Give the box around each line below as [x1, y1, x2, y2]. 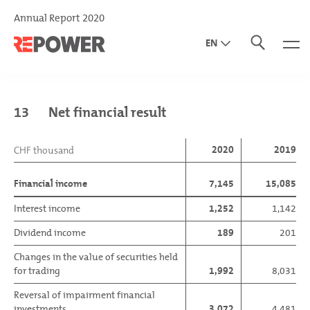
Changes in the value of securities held [14, 250, 178, 264]
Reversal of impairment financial [14, 289, 155, 302]
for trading [14, 264, 60, 277]
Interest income [14, 202, 80, 215]
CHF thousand [14, 144, 74, 156]
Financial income [14, 177, 87, 190]
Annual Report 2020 [14, 11, 104, 25]
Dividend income [14, 226, 86, 239]
